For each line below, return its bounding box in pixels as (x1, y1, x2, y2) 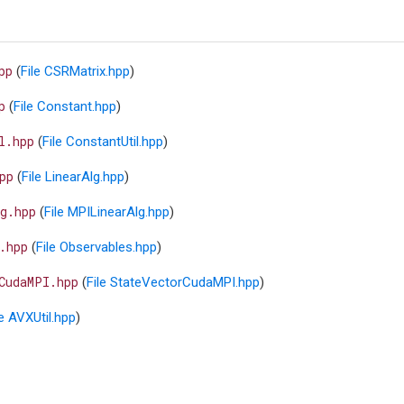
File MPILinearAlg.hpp (44, 204, 170, 221)
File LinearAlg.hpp (22, 169, 125, 186)
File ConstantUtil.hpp (42, 133, 164, 151)
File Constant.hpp (14, 98, 117, 115)
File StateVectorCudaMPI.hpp (87, 274, 261, 291)
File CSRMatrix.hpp (21, 63, 131, 80)
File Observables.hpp (36, 239, 158, 256)
